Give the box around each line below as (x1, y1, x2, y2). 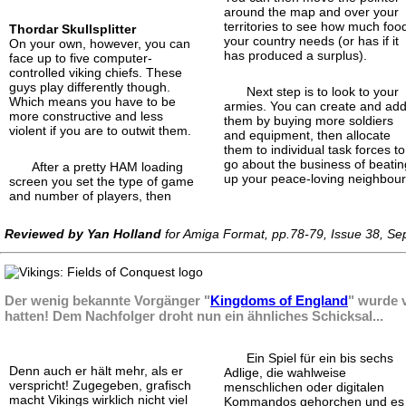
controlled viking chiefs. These (9, 64, 182, 80)
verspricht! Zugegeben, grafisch (9, 377, 191, 392)
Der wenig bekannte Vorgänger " (5, 292, 210, 308)
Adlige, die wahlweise (224, 364, 347, 380)
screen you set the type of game (9, 173, 194, 188)
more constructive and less (9, 108, 163, 123)
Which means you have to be (9, 93, 176, 109)
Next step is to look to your (246, 83, 400, 99)
